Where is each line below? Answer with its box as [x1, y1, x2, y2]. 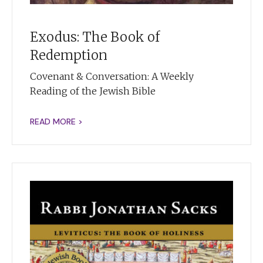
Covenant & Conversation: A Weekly [30, 70, 194, 82]
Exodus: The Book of [30, 28, 160, 45]
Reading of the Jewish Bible [30, 85, 156, 97]
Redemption [30, 46, 107, 63]
